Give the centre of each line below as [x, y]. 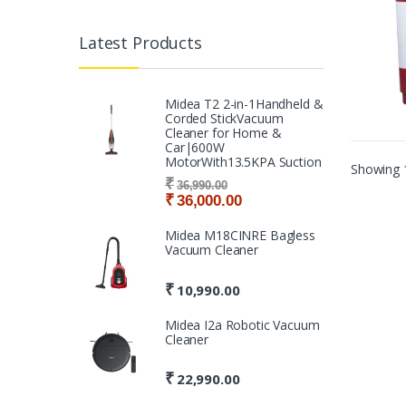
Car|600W [195, 148]
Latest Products [140, 42]
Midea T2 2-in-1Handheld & [244, 104]
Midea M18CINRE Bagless [240, 236]
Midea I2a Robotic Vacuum [242, 324]
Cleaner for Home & [223, 133]
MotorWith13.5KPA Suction [243, 162]
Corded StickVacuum [224, 119]
